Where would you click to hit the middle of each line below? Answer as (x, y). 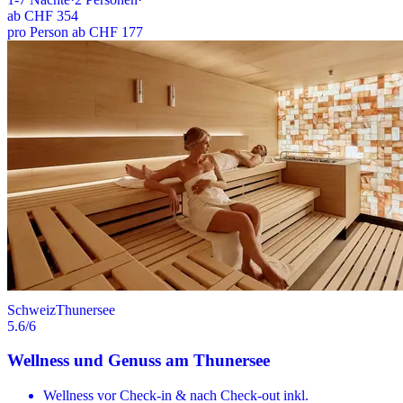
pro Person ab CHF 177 (75, 31)
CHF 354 (51, 15)
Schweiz (31, 309)
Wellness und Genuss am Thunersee (139, 361)
